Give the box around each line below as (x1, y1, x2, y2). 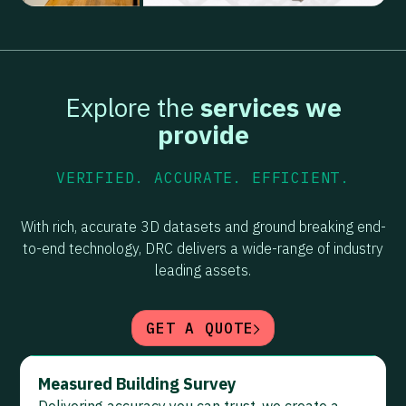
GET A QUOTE (146, 319, 254, 338)
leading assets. (155, 261, 251, 280)
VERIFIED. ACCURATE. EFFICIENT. (56, 169, 350, 188)
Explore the (64, 91, 200, 125)
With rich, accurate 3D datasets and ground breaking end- (20, 217, 386, 237)
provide (157, 118, 249, 152)
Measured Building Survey (38, 373, 237, 395)
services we (199, 91, 342, 125)
